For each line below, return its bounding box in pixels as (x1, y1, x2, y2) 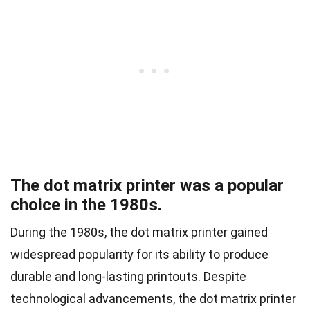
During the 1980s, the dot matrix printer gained (10, 224, 268, 239)
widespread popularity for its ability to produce (10, 246, 268, 262)
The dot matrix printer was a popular (10, 175, 284, 195)
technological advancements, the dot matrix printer (10, 291, 296, 306)
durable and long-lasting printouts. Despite (10, 268, 246, 284)
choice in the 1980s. (10, 194, 162, 215)
